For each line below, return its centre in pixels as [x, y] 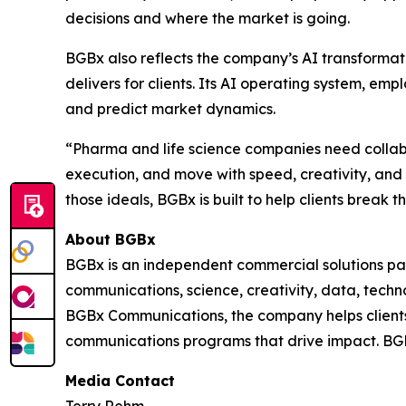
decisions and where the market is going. [208, 19]
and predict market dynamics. [170, 109]
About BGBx [111, 240]
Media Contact [120, 381]
